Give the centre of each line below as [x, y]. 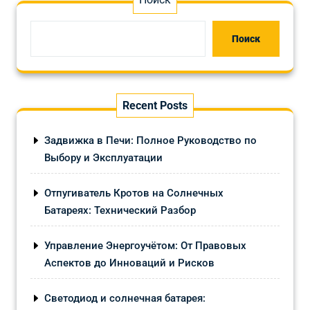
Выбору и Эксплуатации [103, 157]
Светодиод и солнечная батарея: [125, 298]
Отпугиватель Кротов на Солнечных [134, 193]
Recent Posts [155, 105]
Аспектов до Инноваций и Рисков [129, 263]
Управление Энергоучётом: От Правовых [145, 245]
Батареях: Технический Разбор [120, 210]
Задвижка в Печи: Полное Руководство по [151, 140]
